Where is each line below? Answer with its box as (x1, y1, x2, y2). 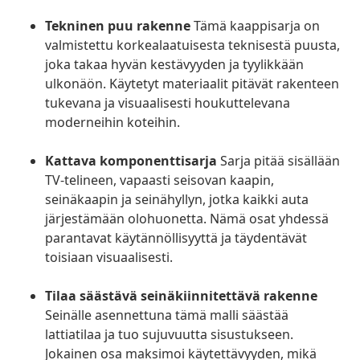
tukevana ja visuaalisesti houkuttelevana (45, 94, 290, 112)
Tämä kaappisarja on (190, 17, 320, 35)
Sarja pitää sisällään (217, 152, 340, 170)
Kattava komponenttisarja (45, 152, 217, 170)
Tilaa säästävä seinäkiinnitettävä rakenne (45, 287, 317, 305)
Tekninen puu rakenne (45, 17, 190, 35)
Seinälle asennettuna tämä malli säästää (45, 306, 288, 325)
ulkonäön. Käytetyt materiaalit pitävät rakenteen (45, 75, 339, 93)
